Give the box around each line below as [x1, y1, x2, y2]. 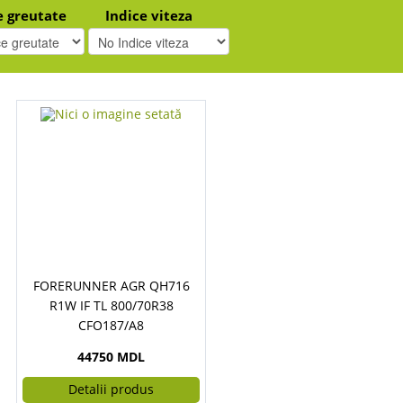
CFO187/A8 [78, 317, 144, 334]
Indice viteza [105, 6, 193, 25]
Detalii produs [68, 381, 154, 398]
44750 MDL [77, 348, 145, 365]
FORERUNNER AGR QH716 [32, 277, 190, 294]
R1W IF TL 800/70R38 [49, 297, 174, 314]
